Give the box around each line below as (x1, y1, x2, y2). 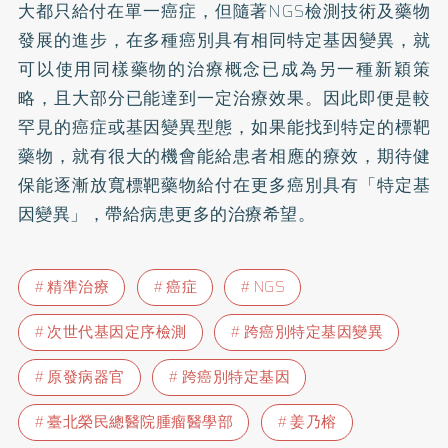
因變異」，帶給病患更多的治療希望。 (17, 200, 316, 227)
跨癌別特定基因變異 (243, 320, 384, 345)
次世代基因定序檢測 (47, 320, 187, 345)
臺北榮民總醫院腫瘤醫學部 (47, 410, 234, 435)
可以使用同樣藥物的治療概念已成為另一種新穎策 (17, 55, 431, 82)
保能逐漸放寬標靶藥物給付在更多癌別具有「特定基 (17, 171, 431, 198)
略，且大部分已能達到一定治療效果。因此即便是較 (17, 84, 431, 111)
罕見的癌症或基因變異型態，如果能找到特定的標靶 (17, 113, 431, 140)
